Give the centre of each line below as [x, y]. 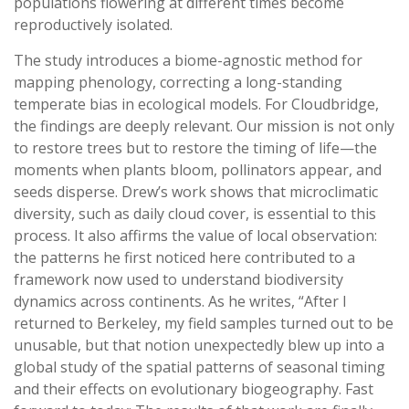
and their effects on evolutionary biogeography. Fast [194, 389]
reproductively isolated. [93, 25]
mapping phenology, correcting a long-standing [178, 83]
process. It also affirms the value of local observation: [195, 236]
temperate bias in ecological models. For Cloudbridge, [196, 105]
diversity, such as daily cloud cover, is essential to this [195, 214]
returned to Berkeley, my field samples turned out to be [204, 324]
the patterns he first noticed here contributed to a [184, 258]
